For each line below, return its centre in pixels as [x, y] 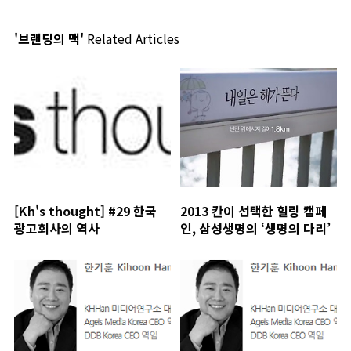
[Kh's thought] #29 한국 [85, 210]
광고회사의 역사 [57, 228]
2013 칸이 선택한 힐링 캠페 [253, 210]
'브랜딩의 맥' [49, 38]
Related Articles [132, 38]
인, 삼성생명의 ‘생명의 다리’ [255, 228]
